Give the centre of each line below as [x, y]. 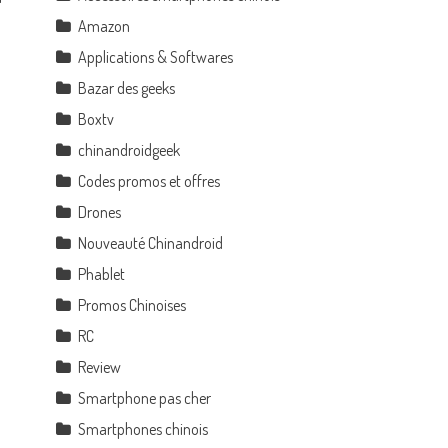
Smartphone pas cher [145, 398]
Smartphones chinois [143, 429]
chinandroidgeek [129, 150]
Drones [100, 212]
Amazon [104, 26]
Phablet [102, 274]
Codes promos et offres [149, 181]
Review [100, 367]
